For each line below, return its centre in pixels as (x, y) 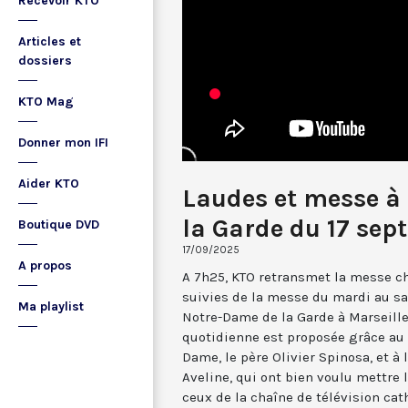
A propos (45, 265)
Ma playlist (51, 306)
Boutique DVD (59, 224)
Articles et (50, 41)
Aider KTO (49, 184)
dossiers (45, 61)
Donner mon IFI (63, 143)
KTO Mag (46, 102)
